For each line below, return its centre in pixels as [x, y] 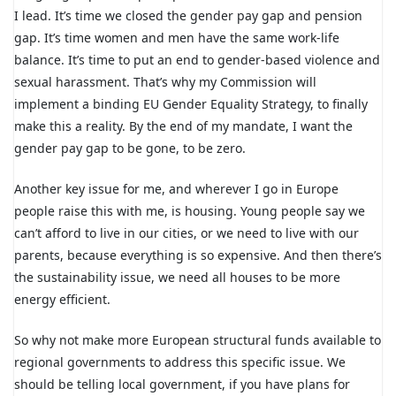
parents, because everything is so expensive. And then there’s [198, 255]
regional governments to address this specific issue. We [180, 362]
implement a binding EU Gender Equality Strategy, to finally [191, 103]
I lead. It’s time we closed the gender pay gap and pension [188, 15]
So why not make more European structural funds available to [198, 339]
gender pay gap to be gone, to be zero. [130, 148]
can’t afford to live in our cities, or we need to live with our [187, 232]
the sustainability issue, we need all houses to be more [177, 277]
